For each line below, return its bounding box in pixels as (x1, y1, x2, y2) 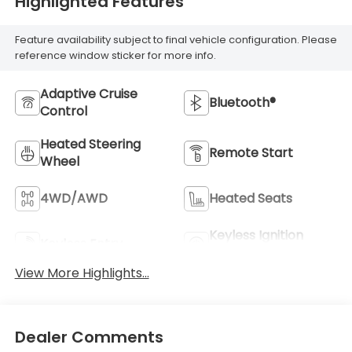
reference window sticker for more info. (14, 48, 216, 64)
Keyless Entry (39, 234, 123, 253)
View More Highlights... (14, 263, 149, 282)
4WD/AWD (39, 189, 108, 207)
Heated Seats (209, 189, 292, 207)
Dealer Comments (14, 326, 163, 349)
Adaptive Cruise (39, 84, 137, 103)
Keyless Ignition (209, 225, 303, 244)
